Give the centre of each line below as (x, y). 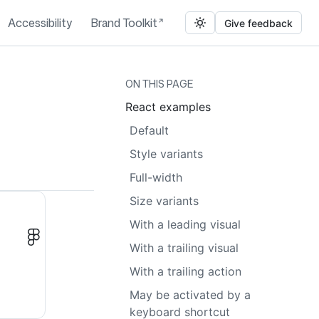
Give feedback (258, 23)
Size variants (164, 201)
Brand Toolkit (124, 23)
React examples (168, 107)
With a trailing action (185, 271)
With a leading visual (185, 224)
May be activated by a (190, 295)
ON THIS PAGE (159, 84)
